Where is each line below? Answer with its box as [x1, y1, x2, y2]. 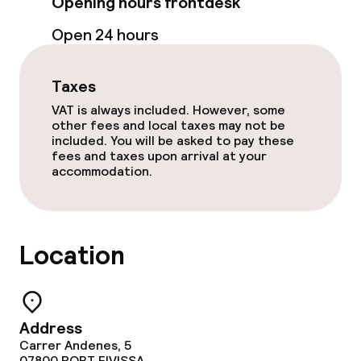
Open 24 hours [52, 24, 159, 45]
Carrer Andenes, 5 [19, 337, 131, 354]
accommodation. [52, 163, 152, 180]
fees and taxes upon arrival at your [52, 147, 267, 164]
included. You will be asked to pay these [52, 132, 294, 149]
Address [19, 317, 82, 338]
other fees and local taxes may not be [52, 117, 285, 134]
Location [19, 239, 125, 272]
